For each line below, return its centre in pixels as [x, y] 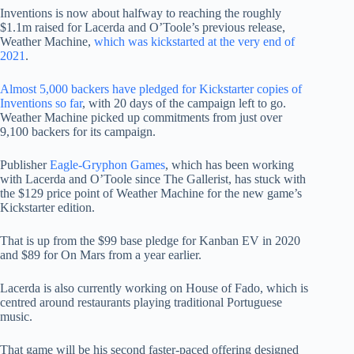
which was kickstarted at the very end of [194, 42]
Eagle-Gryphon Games [107, 165]
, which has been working [230, 165]
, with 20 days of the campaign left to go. [184, 104]
